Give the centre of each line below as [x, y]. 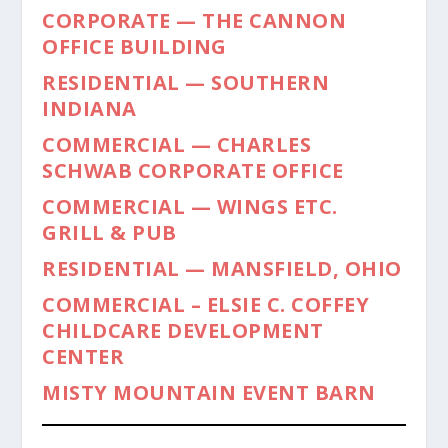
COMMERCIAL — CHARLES [177, 144]
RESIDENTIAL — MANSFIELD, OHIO [222, 268]
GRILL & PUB [109, 232]
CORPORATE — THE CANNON [194, 20]
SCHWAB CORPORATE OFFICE [193, 170]
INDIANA [89, 108]
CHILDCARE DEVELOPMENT [183, 330]
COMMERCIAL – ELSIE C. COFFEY [206, 304]
